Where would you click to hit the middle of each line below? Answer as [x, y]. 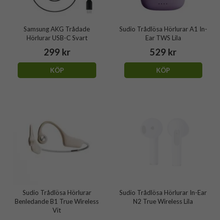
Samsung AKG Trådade [57, 29]
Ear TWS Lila [163, 38]
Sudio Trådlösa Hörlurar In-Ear [163, 192]
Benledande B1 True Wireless [57, 201]
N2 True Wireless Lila [163, 201]
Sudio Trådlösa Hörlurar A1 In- [163, 29]
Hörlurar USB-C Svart [57, 38]
